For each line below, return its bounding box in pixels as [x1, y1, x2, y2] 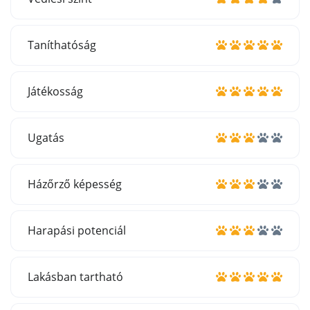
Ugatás [28, 129, 64, 145]
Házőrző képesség [28, 176, 122, 192]
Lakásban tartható [28, 268, 123, 284]
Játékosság [28, 83, 83, 99]
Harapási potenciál [28, 222, 126, 238]
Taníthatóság [28, 37, 96, 53]
